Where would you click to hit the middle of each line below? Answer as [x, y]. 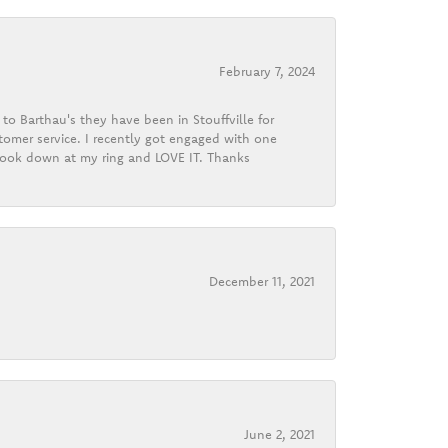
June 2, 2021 [279, 433]
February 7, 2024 [267, 70]
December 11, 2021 [262, 280]
